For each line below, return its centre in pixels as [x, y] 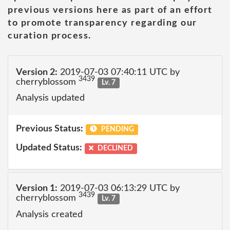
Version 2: [37, 72]
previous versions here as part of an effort [110, 10]
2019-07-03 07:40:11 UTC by [119, 72]
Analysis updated [50, 98]
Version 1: [37, 188]
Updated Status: [49, 148]
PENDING [117, 129]
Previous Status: [50, 129]
